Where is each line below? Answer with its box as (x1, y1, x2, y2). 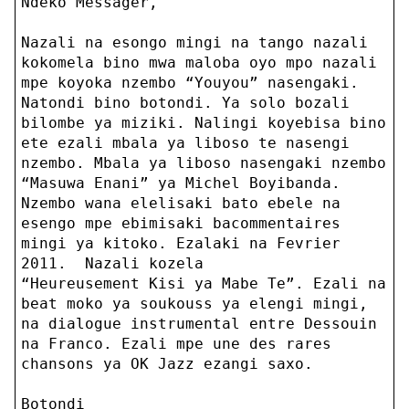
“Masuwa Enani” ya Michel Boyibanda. (20, 174, 341, 193)
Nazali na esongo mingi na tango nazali (20, 34, 368, 52)
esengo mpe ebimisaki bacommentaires (20, 215, 341, 233)
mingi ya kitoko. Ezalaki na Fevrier (20, 235, 341, 253)
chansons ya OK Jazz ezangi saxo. (20, 355, 313, 373)
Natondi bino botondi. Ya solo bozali (20, 94, 350, 112)
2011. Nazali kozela (20, 255, 204, 273)
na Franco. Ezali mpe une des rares (20, 335, 331, 353)
